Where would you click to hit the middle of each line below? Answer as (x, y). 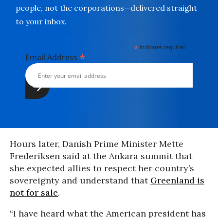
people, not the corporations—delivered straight (106, 8)
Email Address (52, 58)
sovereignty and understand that (80, 181)
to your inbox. (41, 22)
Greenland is (177, 181)
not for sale (34, 193)
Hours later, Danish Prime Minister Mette (97, 144)
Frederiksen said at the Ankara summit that (101, 156)
